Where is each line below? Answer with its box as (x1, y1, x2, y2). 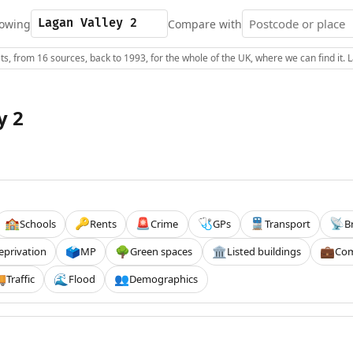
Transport (265, 216, 311, 231)
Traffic (6, 272, 35, 287)
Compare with (167, 16, 242, 32)
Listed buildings (226, 244, 301, 259)
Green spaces (130, 244, 193, 259)
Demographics (129, 272, 199, 287)
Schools (19, 216, 56, 231)
